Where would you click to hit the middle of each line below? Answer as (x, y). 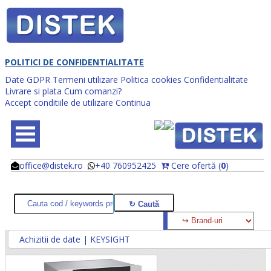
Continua (133, 102)
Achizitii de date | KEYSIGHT (75, 239)
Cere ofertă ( (195, 165)
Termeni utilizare (85, 79)
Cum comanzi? (93, 91)
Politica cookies (151, 79)
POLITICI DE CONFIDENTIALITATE (74, 62)
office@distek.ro (51, 165)
